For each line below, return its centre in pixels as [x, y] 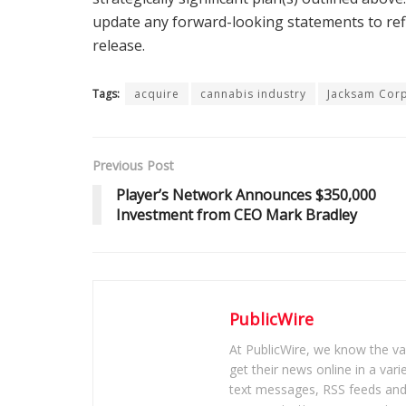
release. [119, 45]
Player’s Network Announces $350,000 [246, 194]
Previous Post [133, 165]
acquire [157, 93]
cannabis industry [253, 93]
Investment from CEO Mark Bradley [237, 214]
